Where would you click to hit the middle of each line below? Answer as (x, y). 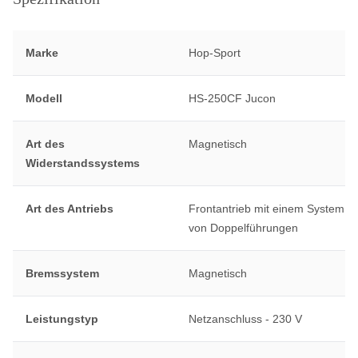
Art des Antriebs (70, 209)
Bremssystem (62, 274)
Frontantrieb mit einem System (266, 209)
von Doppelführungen (243, 228)
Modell (44, 99)
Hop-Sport (214, 53)
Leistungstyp (62, 319)
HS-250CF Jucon (232, 99)
